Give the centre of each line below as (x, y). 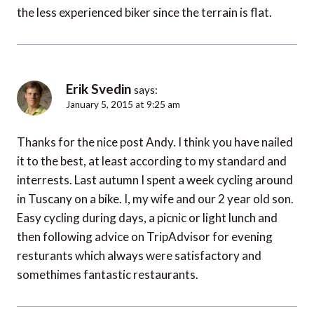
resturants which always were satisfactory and (139, 256)
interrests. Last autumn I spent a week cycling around (155, 180)
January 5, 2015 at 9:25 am (123, 105)
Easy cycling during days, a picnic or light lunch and (147, 218)
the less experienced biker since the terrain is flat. (144, 13)
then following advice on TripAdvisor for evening (145, 237)
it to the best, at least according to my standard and (152, 161)
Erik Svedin (98, 89)
